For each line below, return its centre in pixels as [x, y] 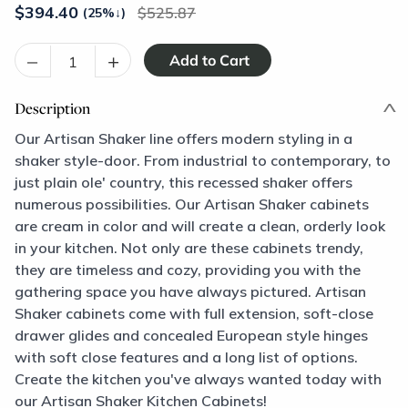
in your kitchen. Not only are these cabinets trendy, [189, 248]
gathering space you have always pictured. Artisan [190, 291]
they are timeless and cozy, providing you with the [188, 270]
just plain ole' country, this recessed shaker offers [184, 182]
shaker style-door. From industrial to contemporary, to [203, 160]
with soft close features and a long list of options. [186, 357]
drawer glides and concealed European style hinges [191, 335]
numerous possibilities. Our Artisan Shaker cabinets [192, 204]
